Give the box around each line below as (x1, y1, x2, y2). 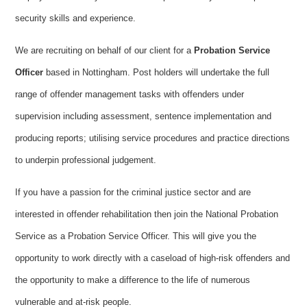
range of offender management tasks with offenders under (15, 89, 245, 99)
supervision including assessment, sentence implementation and (15, 111, 272, 121)
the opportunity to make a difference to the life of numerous (15, 275, 251, 285)
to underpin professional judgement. (15, 155, 157, 165)
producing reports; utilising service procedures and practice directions (15, 133, 291, 143)
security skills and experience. (15, 13, 136, 23)
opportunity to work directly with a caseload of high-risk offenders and (15, 253, 291, 263)
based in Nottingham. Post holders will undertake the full (43, 67, 270, 77)
